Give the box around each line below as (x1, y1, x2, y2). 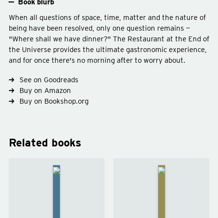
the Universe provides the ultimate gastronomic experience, (8, 45, 207, 54)
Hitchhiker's (55, 184, 83, 191)
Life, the (163, 177, 182, 184)
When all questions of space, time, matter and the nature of (8, 13, 206, 22)
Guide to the (55, 191, 82, 198)
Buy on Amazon (19, 86, 72, 95)
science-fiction (45, 116, 93, 125)
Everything (160, 198, 184, 205)
